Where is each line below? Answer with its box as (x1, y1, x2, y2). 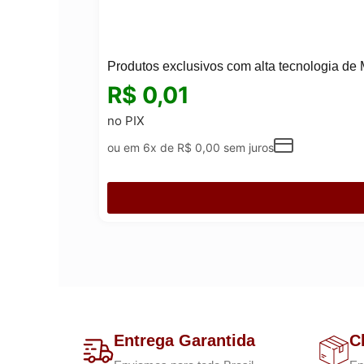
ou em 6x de (107, 140, 177, 154)
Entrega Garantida (114, 331, 255, 349)
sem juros (220, 140, 274, 154)
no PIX (107, 112, 145, 128)
